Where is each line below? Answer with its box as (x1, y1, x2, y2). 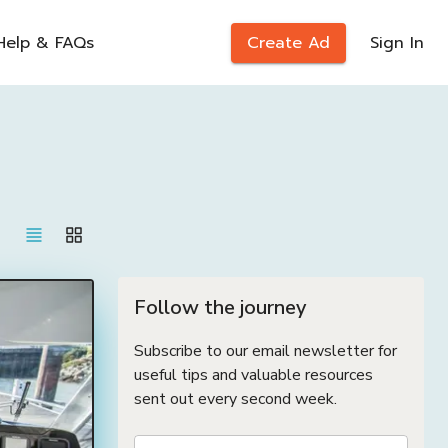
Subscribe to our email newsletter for (134, 340, 397, 362)
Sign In (370, 30, 424, 55)
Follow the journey (134, 294, 306, 321)
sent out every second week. (134, 388, 337, 410)
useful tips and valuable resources (134, 364, 373, 386)
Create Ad (247, 30, 330, 55)
